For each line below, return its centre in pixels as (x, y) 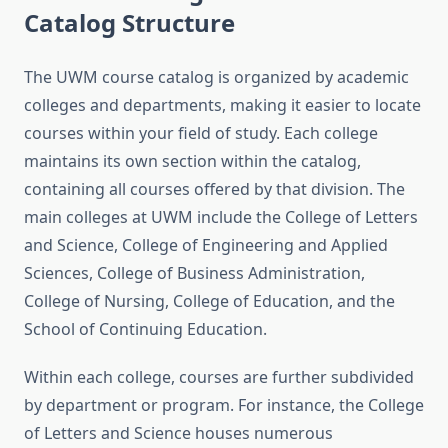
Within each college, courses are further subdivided (219, 377)
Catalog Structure (129, 23)
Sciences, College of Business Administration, (194, 273)
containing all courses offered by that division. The (214, 189)
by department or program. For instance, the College (224, 405)
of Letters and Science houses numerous (178, 433)
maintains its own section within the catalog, (192, 161)
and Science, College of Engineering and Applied (206, 245)
